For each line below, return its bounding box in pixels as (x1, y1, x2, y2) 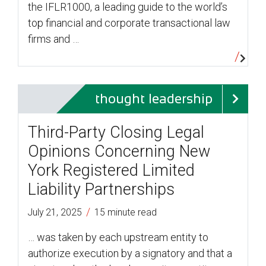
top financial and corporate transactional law (28, 17, 230, 30)
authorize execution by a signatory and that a (28, 247, 232, 260)
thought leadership (95, 91, 213, 107)
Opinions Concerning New (28, 142, 210, 161)
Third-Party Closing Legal (28, 123, 204, 142)
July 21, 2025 (28, 207, 82, 218)
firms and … (28, 33, 79, 46)
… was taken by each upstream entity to (28, 231, 208, 244)
